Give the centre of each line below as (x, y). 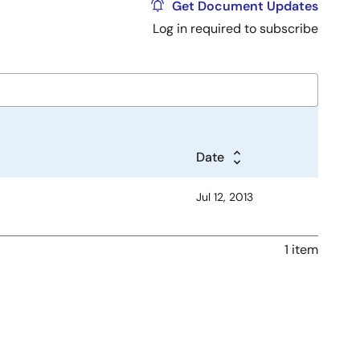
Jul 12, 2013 (225, 197)
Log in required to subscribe (235, 29)
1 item (301, 250)
